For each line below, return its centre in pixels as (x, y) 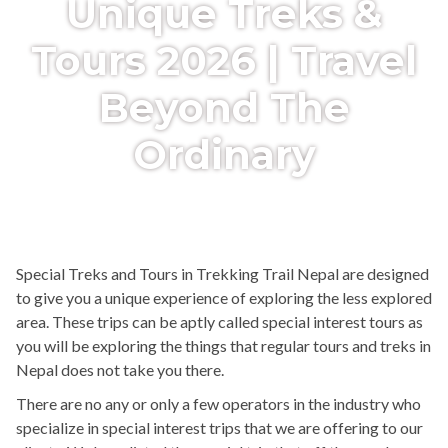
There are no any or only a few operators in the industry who (218, 403)
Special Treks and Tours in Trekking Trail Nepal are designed (222, 273)
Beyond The (224, 107)
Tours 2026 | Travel (224, 60)
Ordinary (224, 154)
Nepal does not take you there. (120, 369)
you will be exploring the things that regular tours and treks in (223, 345)
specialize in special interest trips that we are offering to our (219, 427)
